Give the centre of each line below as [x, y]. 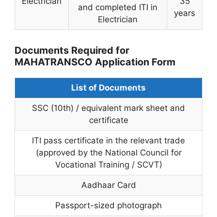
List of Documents [108, 87]
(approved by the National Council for [108, 152]
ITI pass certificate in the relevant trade [108, 140]
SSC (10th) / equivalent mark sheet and [108, 108]
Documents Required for [72, 50]
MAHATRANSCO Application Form [95, 62]
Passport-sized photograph [108, 205]
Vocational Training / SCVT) [108, 164]
